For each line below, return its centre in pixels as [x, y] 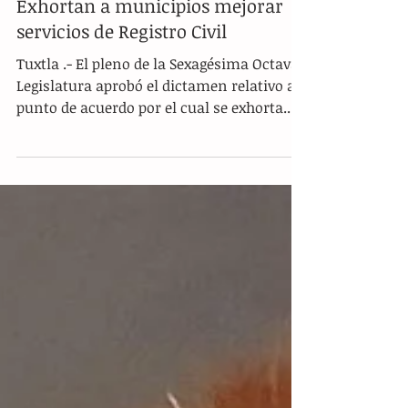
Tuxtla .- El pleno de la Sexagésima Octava [158, 144]
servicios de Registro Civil [122, 111]
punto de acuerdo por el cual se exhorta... [155, 188]
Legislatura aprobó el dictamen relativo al [158, 166]
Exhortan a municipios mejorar [150, 86]
